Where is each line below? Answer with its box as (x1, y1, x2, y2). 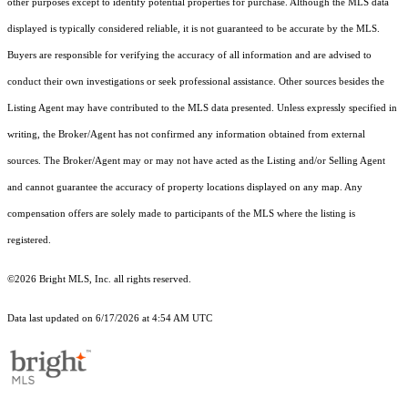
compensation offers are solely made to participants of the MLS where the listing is (7, 209, 355, 219)
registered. (7, 235, 51, 246)
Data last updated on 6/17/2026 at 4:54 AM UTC (7, 313, 212, 324)
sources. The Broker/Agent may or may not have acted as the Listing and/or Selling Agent (7, 156, 385, 167)
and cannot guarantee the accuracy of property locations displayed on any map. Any (7, 182, 362, 193)
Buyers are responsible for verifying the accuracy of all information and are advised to (7, 50, 372, 61)
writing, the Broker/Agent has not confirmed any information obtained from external (7, 129, 365, 140)
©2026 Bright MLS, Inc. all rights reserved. (7, 274, 191, 285)
